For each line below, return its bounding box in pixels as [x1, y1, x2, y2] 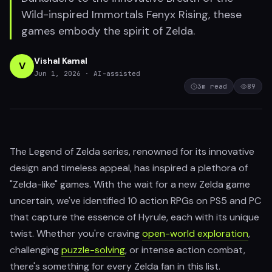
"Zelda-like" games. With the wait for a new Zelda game [10, 178, 250, 191]
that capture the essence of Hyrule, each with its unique [10, 211, 259, 223]
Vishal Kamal [34, 55, 87, 66]
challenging [10, 243, 61, 256]
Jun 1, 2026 [34, 69, 81, 78]
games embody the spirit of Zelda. [21, 24, 195, 38]
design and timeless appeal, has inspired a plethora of [10, 161, 248, 174]
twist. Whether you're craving [10, 227, 142, 240]
